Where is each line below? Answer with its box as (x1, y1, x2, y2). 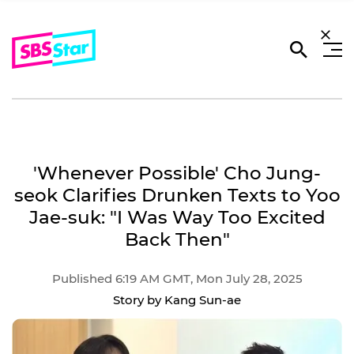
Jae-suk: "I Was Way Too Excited (28, 206, 326, 228)
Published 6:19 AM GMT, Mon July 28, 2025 (51, 271, 303, 286)
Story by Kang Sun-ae (113, 292, 241, 307)
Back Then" (124, 228, 230, 250)
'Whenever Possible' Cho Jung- (33, 162, 321, 184)
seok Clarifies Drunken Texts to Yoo (13, 184, 341, 206)
